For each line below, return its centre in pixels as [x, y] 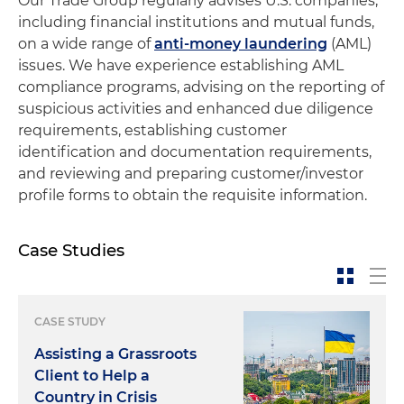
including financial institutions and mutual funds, [196, 22]
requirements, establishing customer [152, 130]
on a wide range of [86, 44]
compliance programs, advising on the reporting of [201, 87]
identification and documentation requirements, [195, 152]
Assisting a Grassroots [115, 354]
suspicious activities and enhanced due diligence [196, 109]
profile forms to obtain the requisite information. [193, 195]
